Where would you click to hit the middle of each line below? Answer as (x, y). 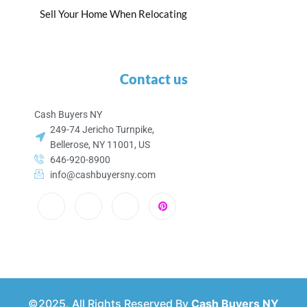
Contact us (153, 79)
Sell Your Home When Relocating (113, 14)
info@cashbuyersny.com (102, 175)
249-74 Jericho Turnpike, (102, 130)
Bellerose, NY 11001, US (100, 145)
